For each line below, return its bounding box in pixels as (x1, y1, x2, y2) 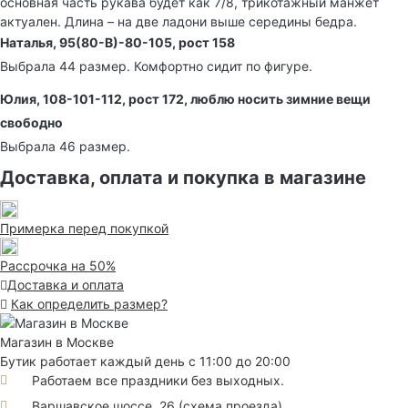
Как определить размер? (11, 295, 168, 311)
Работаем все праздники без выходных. (32, 372, 284, 388)
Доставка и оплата (7, 276, 124, 292)
